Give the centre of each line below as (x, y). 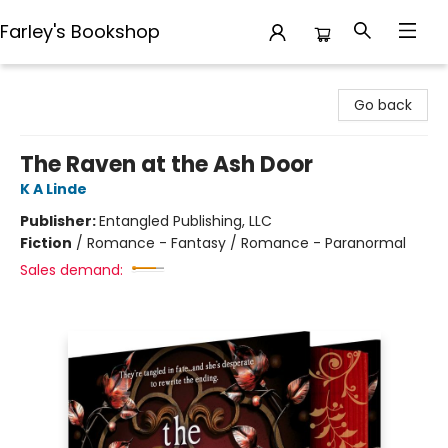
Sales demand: (71, 270)
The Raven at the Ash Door (166, 164)
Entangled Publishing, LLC (185, 221)
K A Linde (53, 189)
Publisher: (59, 221)
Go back (383, 105)
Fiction (46, 243)
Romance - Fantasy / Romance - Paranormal (246, 243)
